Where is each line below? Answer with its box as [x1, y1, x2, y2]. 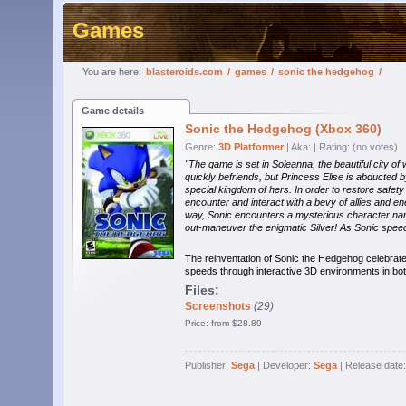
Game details [82, 105, 144, 116]
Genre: [185, 141, 218, 152]
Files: [185, 284, 219, 297]
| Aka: [286, 141, 314, 152]
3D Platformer [218, 141, 284, 152]
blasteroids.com [146, 66, 223, 77]
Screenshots [185, 301, 251, 312]
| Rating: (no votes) [314, 141, 398, 152]
